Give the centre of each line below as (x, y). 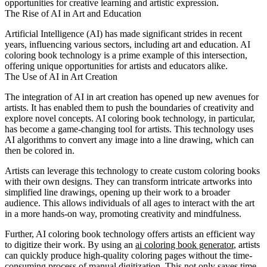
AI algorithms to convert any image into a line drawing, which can (129, 140)
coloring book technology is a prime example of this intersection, (126, 55)
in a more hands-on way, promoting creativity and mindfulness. (123, 214)
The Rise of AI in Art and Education (73, 14)
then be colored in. (40, 151)
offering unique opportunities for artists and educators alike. (116, 66)
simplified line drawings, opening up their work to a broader (117, 193)
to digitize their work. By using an (70, 245)
